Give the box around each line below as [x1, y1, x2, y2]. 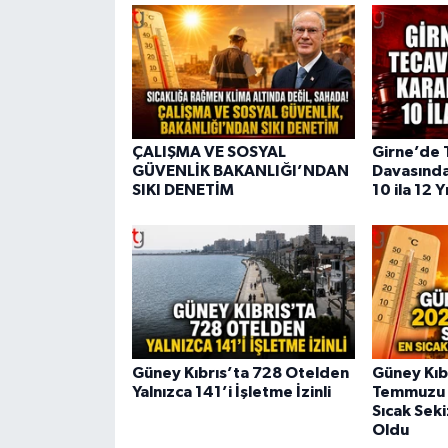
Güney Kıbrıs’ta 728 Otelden [131, 364, 349, 381]
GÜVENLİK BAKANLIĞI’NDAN [131, 162, 349, 179]
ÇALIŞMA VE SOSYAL [131, 143, 286, 160]
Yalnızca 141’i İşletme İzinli [131, 383, 331, 400]
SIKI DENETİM [131, 181, 234, 198]
